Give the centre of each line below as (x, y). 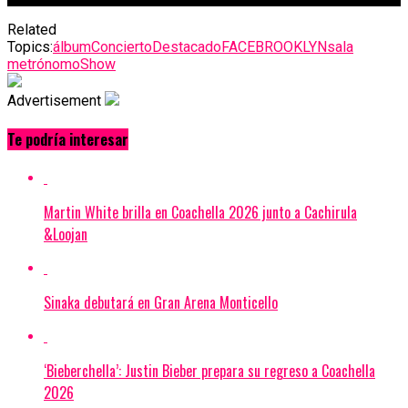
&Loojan (66, 235)
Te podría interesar (68, 140)
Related (32, 29)
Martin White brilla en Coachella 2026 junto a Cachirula (200, 213)
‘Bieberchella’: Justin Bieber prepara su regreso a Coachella (209, 371)
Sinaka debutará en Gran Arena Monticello (161, 303)
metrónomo (44, 64)
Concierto (122, 46)
